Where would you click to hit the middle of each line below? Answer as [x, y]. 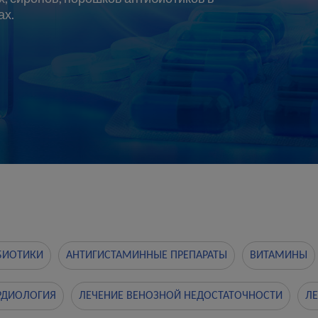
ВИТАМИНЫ [279, 256]
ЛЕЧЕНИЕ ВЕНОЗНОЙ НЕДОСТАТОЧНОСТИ [181, 296]
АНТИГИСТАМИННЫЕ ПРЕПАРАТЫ [147, 256]
